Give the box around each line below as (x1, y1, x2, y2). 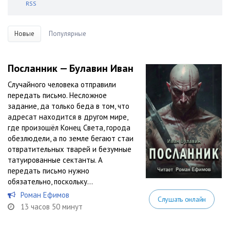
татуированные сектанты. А (8, 155, 103, 165)
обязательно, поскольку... (8, 177, 93, 186)
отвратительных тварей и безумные (8, 144, 131, 154)
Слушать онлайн (157, 195, 206, 204)
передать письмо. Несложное (8, 90, 107, 100)
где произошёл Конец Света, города (8, 123, 130, 132)
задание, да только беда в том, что (8, 101, 129, 111)
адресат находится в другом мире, (8, 112, 128, 122)
